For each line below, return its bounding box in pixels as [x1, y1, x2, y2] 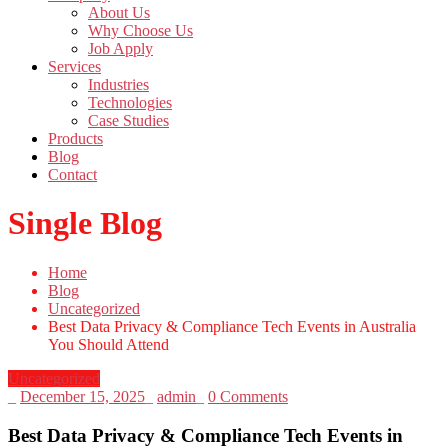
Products [48, 130, 103, 148]
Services [48, 58, 101, 76]
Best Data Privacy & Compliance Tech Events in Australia [48, 317, 416, 335]
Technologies [88, 94, 172, 112]
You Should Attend [48, 335, 169, 353]
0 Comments [208, 387, 288, 405]
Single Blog [8, 205, 162, 242]
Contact [48, 166, 97, 184]
